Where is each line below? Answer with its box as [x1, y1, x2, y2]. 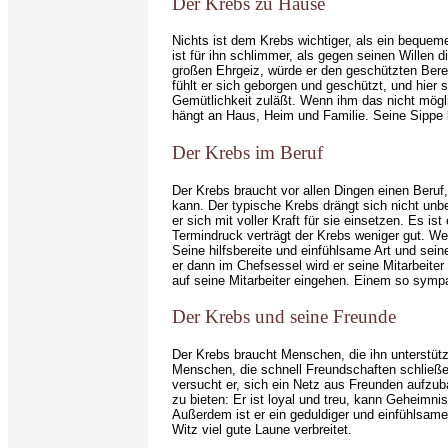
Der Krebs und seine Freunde [172, 306, 396, 328]
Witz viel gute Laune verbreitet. [172, 422, 352, 438]
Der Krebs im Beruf [172, 142, 323, 164]
